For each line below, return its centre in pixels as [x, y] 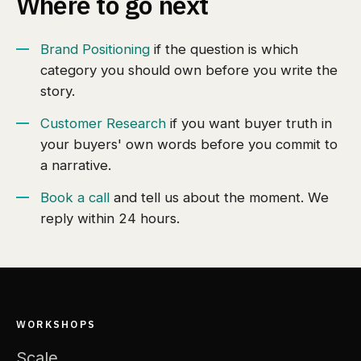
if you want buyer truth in [249, 123]
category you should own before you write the [189, 70]
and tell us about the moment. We [219, 197]
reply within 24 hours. [110, 218]
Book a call [75, 197]
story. [58, 91]
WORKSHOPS [56, 324]
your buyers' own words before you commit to [189, 144]
